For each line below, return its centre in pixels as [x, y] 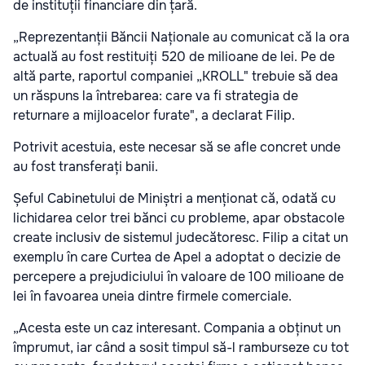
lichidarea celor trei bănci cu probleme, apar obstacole [179, 218]
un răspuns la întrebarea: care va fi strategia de [156, 96]
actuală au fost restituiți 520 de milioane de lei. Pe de [174, 57]
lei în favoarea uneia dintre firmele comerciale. [152, 297]
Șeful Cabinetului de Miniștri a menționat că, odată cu [174, 199]
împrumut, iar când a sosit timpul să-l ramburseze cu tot [181, 348]
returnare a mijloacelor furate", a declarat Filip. [156, 116]
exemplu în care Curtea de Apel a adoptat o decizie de [177, 257]
